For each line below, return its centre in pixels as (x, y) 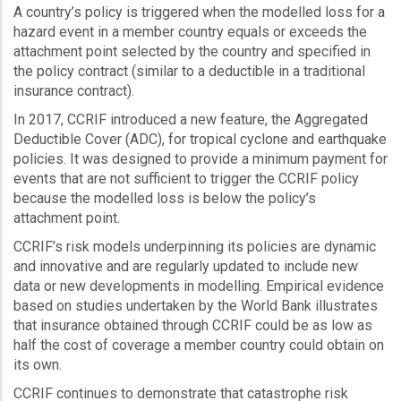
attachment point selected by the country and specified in (192, 51)
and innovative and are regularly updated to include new (186, 266)
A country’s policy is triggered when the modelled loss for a (199, 12)
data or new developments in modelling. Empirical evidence (199, 286)
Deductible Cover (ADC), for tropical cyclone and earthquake (200, 139)
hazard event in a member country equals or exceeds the (190, 32)
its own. (38, 365)
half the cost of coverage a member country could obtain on (199, 345)
